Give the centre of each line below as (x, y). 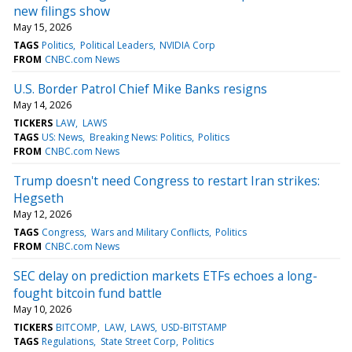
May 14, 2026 (42, 104)
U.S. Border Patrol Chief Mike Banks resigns (140, 88)
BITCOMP (77, 327)
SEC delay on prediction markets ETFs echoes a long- (165, 275)
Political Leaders (116, 45)
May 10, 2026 (42, 309)
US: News (62, 137)
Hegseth (38, 198)
